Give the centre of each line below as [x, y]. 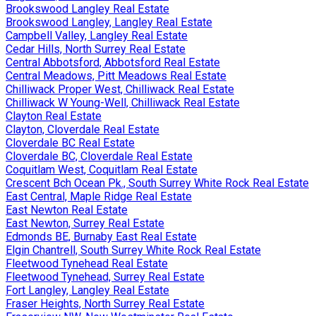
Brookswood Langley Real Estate [87, 8]
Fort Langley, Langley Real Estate [87, 290]
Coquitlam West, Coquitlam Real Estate [102, 169]
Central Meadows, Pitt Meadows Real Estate [116, 75]
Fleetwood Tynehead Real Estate [87, 263]
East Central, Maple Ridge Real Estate [99, 196]
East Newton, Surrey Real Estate [85, 223]
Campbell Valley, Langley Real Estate [97, 35]
